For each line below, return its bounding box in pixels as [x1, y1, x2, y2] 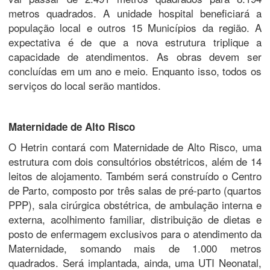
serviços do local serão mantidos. [8, 77, 161, 93]
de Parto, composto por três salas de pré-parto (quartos [8, 182, 262, 198]
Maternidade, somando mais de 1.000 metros [8, 240, 262, 256]
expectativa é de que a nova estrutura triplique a [8, 34, 262, 49]
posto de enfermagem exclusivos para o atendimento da [8, 225, 262, 241]
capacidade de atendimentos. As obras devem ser [8, 48, 262, 64]
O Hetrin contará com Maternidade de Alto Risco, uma [8, 139, 262, 154]
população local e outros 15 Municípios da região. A [8, 19, 262, 35]
